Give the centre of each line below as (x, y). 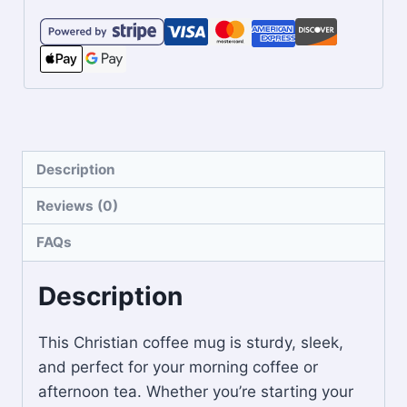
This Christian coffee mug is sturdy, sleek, (191, 342)
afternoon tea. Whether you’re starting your (196, 391)
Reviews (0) (78, 205)
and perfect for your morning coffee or (178, 367)
